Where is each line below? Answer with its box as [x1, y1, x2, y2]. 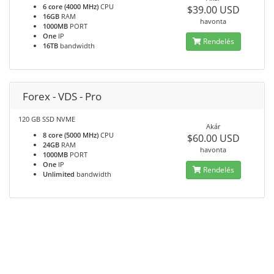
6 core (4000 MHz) [43, 2, 98, 11]
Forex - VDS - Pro [23, 89, 102, 103]
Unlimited [43, 169, 75, 179]
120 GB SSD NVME [18, 114, 75, 124]
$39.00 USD [187, 3, 240, 17]
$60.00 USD [187, 131, 240, 145]
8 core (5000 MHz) [43, 130, 98, 139]
